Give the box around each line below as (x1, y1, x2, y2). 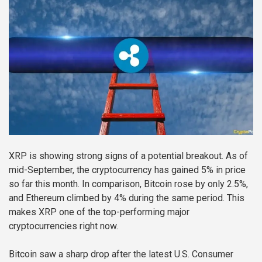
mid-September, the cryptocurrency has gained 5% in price (9, 164, 246, 176)
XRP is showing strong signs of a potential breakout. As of (9, 150, 248, 162)
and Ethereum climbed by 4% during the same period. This (9, 192, 244, 204)
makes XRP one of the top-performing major (9, 206, 189, 218)
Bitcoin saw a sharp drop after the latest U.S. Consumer (9, 249, 233, 260)
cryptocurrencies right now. (9, 220, 118, 232)
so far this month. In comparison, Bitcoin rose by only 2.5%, (9, 178, 248, 190)
